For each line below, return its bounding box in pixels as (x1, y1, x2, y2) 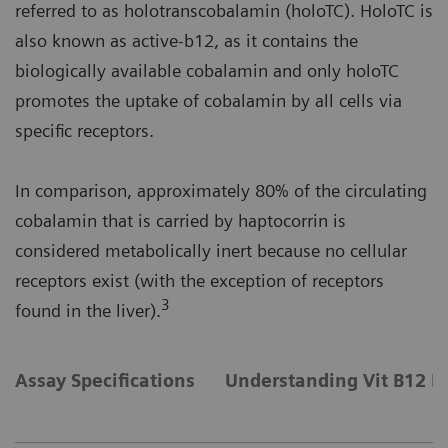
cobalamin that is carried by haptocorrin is (15, 210, 346, 232)
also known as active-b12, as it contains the (15, 30, 358, 52)
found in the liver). (15, 300, 161, 322)
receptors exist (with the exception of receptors (15, 270, 384, 292)
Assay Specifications (15, 370, 195, 392)
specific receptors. (15, 120, 154, 142)
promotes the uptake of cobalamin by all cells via (15, 90, 402, 112)
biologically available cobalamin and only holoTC (15, 60, 399, 82)
